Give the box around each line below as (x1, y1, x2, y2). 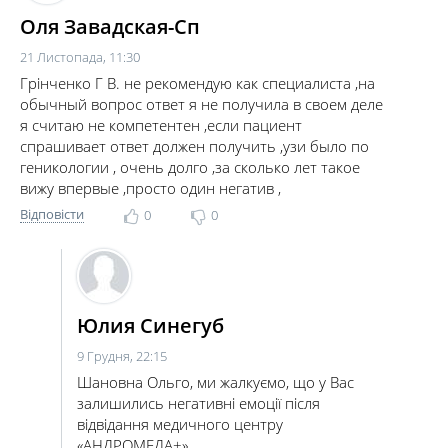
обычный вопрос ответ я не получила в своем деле (20, 94, 383, 114)
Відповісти (20, 205, 84, 223)
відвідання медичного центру (77, 414, 283, 434)
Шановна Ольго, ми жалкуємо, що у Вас (77, 372, 354, 392)
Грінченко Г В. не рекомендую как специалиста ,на (20, 73, 375, 93)
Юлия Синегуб (77, 312, 224, 339)
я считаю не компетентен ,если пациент (20, 115, 302, 135)
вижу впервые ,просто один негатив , (20, 178, 281, 198)
